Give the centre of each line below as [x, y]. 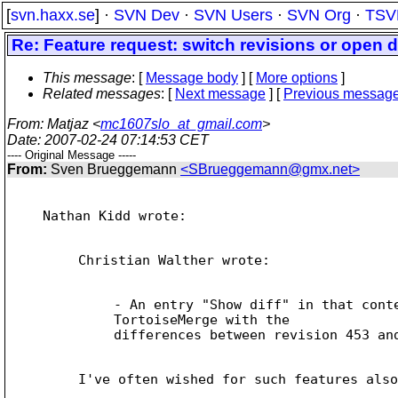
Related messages [102, 94]
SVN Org [319, 15]
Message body [192, 78]
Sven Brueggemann [114, 169]
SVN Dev [147, 15]
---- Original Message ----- [72, 155]
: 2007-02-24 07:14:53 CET [123, 140]
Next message [220, 94]
